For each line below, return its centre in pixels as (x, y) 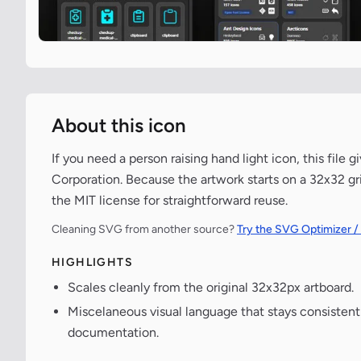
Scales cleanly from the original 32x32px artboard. (211, 287)
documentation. (113, 332)
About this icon (119, 125)
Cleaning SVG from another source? (144, 229)
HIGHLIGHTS (92, 262)
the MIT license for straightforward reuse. (170, 200)
